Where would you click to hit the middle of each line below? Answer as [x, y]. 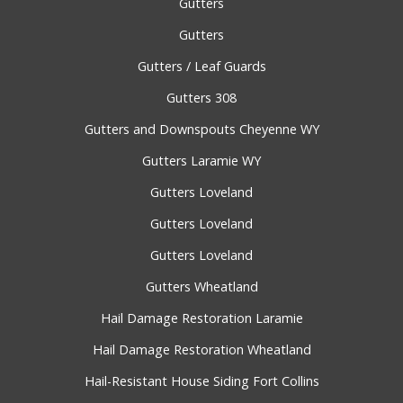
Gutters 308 [201, 98]
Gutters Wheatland [201, 287]
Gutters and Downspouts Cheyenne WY [201, 130]
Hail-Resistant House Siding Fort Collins [201, 381]
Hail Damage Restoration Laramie [201, 318]
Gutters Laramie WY [201, 161]
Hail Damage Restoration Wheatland [201, 350]
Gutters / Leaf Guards [201, 67]
